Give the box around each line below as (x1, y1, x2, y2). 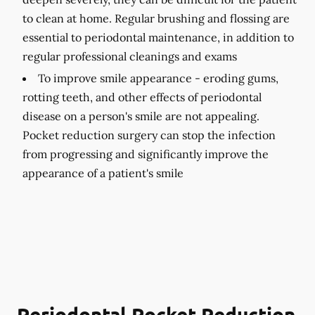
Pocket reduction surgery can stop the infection (22, 128, 276, 142)
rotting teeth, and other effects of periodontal (22, 90, 262, 104)
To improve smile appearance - (38, 71, 200, 85)
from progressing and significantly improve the (22, 147, 269, 161)
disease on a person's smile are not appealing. (22, 109, 259, 123)
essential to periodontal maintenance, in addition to (22, 30, 294, 44)
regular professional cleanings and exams (22, 49, 237, 63)
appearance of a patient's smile (22, 166, 184, 180)
